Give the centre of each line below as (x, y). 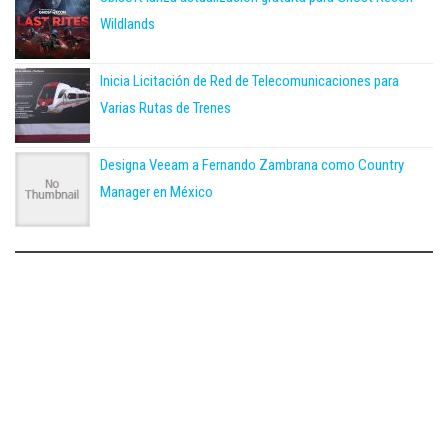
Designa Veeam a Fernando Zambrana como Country (252, 165)
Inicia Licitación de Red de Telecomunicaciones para (249, 81)
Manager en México (156, 192)
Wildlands (127, 24)
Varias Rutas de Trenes (165, 108)
